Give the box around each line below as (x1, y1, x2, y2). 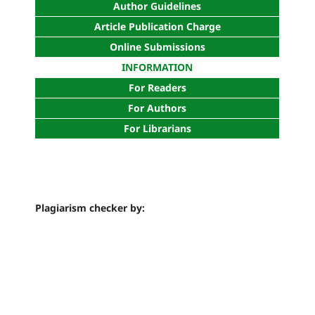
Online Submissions (109, 40, 205, 54)
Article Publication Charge (94, 20, 221, 34)
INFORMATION (122, 60, 193, 75)
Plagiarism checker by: (35, 201, 146, 215)
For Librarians (123, 122, 191, 136)
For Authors (128, 101, 187, 115)
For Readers (128, 81, 186, 95)
